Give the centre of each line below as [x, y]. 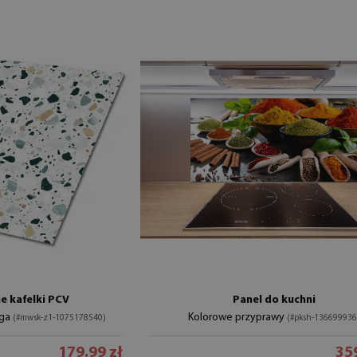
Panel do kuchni [274, 300]
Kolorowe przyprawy [237, 317]
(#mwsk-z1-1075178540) [60, 318]
